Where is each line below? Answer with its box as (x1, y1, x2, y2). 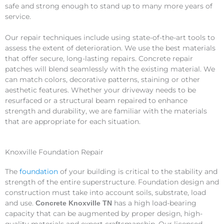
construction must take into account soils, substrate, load (5, 188, 206, 197)
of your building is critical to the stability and (58, 167, 217, 176)
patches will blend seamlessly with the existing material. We (5, 65, 215, 73)
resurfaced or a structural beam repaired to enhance (5, 96, 187, 105)
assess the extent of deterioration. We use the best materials (5, 44, 215, 52)
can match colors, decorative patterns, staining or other (5, 75, 200, 84)
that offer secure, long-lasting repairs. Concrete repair (5, 54, 193, 63)
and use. (5, 199, 35, 207)
